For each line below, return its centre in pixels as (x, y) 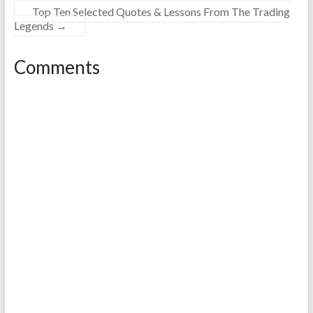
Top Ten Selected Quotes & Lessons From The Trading (161, 12)
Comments (57, 67)
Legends (35, 26)
